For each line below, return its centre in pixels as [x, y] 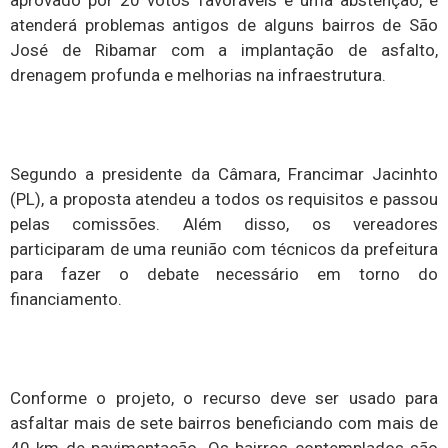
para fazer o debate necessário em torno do [224, 274]
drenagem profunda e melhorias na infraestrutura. [198, 75]
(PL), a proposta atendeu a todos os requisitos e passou [224, 199]
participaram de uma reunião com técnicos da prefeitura [224, 249]
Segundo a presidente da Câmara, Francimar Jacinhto [224, 174]
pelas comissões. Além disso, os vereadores [224, 224]
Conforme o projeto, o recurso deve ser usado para [224, 397]
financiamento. [66, 299]
